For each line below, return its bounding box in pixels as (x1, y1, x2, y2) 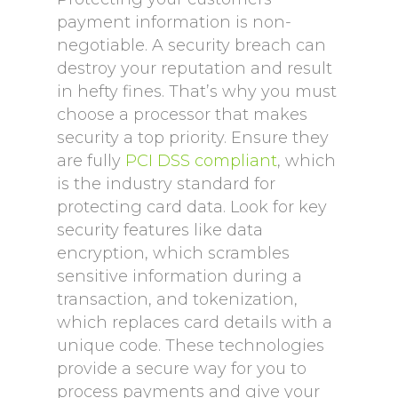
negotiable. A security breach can (57, 36, 326, 55)
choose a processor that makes (57, 105, 307, 124)
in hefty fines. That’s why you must (57, 82, 337, 101)
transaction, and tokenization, (57, 290, 298, 309)
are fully (57, 151, 125, 171)
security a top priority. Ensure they (57, 128, 329, 147)
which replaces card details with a (57, 313, 332, 332)
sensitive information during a (57, 267, 302, 286)
